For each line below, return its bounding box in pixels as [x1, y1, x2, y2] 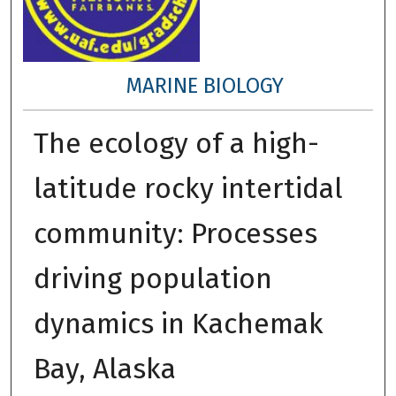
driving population [33, 261, 272, 295]
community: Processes [33, 216, 317, 250]
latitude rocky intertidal [33, 171, 343, 205]
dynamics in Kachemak [33, 306, 324, 340]
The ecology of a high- [33, 126, 319, 160]
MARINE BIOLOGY [126, 72, 285, 98]
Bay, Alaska [33, 351, 176, 385]
